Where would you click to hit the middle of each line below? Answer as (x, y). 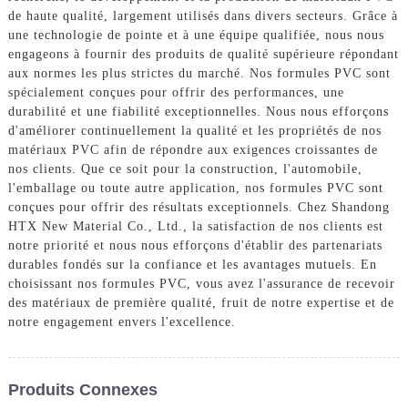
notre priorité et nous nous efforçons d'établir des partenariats (195, 245)
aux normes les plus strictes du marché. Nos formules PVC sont (199, 73)
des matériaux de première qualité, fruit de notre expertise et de (201, 302)
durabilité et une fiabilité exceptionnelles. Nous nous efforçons (198, 111)
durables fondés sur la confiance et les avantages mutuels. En (192, 264)
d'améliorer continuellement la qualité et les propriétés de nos (194, 130)
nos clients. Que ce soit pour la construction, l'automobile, (185, 168)
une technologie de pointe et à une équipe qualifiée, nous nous (196, 35)
